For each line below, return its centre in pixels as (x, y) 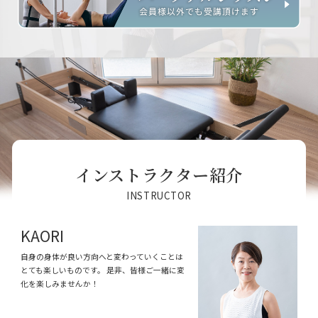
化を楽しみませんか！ (60, 284)
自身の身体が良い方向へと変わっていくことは (102, 257)
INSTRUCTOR (159, 195)
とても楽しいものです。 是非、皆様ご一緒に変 (103, 270)
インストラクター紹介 (159, 175)
